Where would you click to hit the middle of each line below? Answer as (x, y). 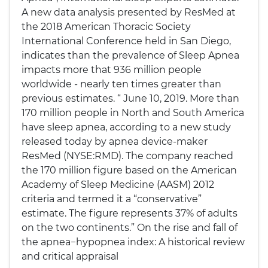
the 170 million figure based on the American (129, 170)
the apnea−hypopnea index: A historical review (133, 242)
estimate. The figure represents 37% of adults (130, 213)
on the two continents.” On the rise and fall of (130, 228)
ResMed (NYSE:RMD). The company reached (127, 156)
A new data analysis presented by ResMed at (129, 12)
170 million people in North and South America (133, 113)
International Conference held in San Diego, (126, 41)
